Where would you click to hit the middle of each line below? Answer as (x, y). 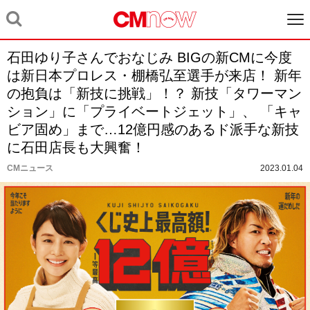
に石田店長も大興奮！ (76, 147)
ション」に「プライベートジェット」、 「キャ (154, 111)
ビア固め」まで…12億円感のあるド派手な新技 (153, 129)
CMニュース (30, 168)
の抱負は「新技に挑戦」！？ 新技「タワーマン (154, 93)
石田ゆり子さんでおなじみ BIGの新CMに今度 (149, 57)
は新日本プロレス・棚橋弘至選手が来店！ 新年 (154, 75)
